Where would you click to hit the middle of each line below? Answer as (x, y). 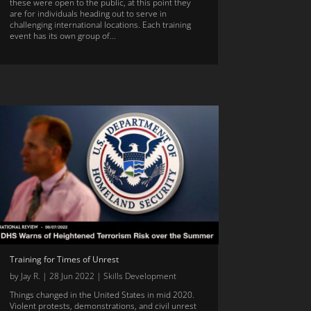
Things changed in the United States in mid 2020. (102, 295)
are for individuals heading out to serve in (88, 14)
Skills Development (140, 276)
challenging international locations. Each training (100, 25)
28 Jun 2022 (72, 276)
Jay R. (30, 276)
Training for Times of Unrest (64, 260)
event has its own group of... (62, 36)
